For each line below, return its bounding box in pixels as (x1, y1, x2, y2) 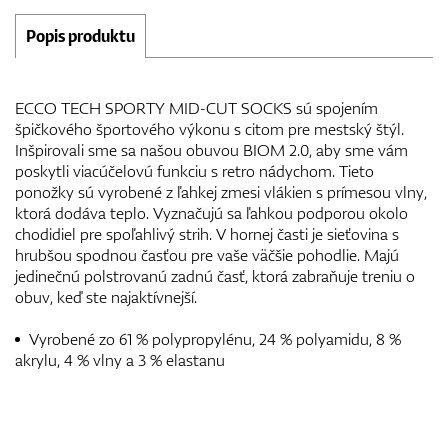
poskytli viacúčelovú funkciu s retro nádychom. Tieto (15, 159, 374, 182)
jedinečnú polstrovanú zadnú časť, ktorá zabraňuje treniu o (15, 264, 415, 287)
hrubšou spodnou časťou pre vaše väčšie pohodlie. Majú (15, 243, 399, 266)
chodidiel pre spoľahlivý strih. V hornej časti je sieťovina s (15, 222, 399, 245)
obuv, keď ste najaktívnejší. (15, 285, 197, 308)
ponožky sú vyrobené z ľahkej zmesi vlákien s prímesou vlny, (15, 180, 427, 203)
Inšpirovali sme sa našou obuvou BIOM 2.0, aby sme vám (15, 138, 408, 161)
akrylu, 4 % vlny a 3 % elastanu (15, 348, 225, 371)
